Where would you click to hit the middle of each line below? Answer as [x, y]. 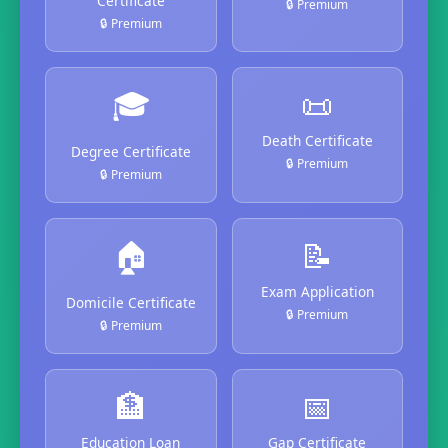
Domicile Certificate [130, 302]
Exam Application [317, 291]
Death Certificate [317, 140]
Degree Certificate [130, 151]
